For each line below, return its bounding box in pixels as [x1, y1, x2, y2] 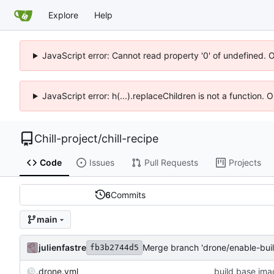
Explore [48, 9, 78, 20]
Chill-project [34, 132, 98, 145]
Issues [89, 157, 114, 168]
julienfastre [39, 242, 86, 253]
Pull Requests [144, 157, 198, 168]
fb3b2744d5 [90, 242, 139, 252]
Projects [228, 157, 261, 168]
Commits [110, 189, 146, 200]
